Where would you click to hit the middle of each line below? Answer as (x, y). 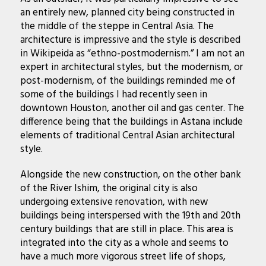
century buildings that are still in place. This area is (126, 230)
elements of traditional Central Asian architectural (127, 136)
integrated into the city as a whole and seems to (124, 243)
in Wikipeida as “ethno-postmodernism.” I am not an (132, 54)
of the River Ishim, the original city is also (109, 189)
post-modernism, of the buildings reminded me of (128, 81)
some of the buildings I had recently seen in (113, 95)
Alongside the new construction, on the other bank (130, 175)
